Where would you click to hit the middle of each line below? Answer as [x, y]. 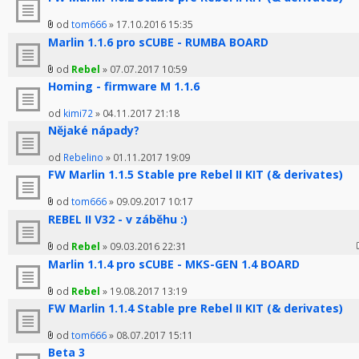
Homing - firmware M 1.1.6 [124, 87]
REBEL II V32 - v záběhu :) [118, 220]
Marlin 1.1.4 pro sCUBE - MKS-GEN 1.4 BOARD [174, 264]
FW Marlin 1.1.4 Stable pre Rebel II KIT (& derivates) [196, 309]
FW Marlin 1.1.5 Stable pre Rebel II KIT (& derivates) [196, 175]
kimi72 [78, 113]
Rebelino [83, 157]
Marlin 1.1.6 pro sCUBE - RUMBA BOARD [158, 42]
